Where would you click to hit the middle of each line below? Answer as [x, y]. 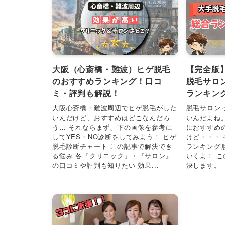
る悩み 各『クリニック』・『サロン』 [113, 155]
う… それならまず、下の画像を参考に [113, 127]
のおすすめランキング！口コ [107, 81]
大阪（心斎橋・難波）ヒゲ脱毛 [111, 69]
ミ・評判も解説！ [86, 93]
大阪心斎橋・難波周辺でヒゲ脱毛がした [115, 107]
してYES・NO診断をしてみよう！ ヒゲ [115, 136]
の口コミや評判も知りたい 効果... [106, 165]
